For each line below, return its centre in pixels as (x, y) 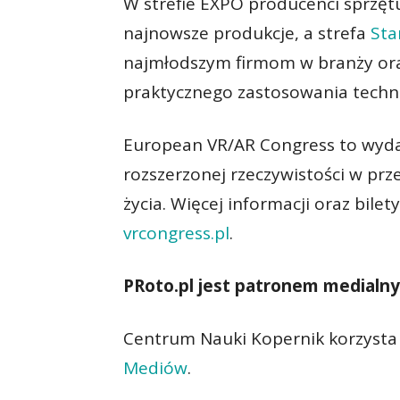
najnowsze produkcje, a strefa (247, 33)
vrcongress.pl (176, 233)
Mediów (155, 368)
